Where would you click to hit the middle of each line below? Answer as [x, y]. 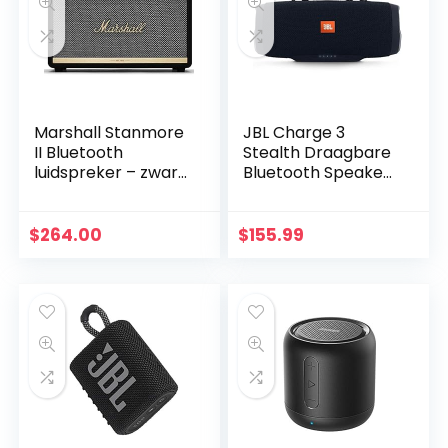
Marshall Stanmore [109, 133]
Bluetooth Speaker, [318, 173]
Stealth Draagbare [317, 153]
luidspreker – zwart [110, 173]
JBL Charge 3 [294, 133]
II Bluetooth [79, 153]
